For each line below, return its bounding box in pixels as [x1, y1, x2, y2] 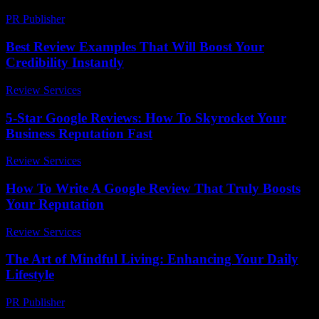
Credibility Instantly [6, 55, 124, 70]
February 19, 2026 [71, 296, 155, 309]
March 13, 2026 [71, 13, 143, 26]
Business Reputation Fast [6, 125, 152, 141]
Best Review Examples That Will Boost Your [6, 39, 264, 55]
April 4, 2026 [87, 225, 147, 238]
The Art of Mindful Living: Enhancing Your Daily [6, 251, 298, 267]
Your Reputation [6, 196, 104, 211]
